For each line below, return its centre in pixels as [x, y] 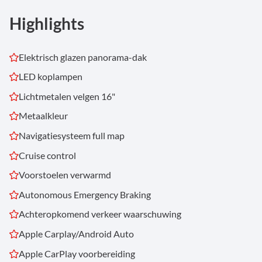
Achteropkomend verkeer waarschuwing [100, 214]
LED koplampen [51, 77]
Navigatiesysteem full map [72, 135]
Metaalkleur [43, 116]
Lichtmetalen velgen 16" [67, 96]
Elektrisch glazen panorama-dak [83, 57]
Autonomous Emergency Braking [85, 194]
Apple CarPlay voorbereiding [77, 253]
